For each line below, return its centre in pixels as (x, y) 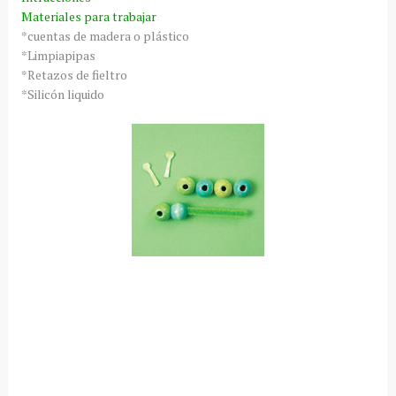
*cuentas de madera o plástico (105, 36)
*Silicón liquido (62, 94)
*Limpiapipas (58, 55)
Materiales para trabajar (88, 16)
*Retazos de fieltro (74, 75)
